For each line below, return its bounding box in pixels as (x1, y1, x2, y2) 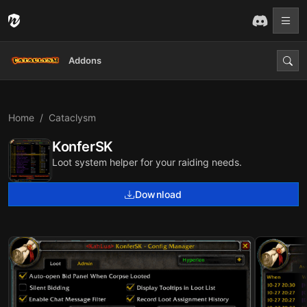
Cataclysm (49, 112, 96, 123)
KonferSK (52, 138, 113, 155)
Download (134, 188, 182, 200)
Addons (69, 55, 101, 66)
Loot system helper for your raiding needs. (52, 156, 242, 168)
